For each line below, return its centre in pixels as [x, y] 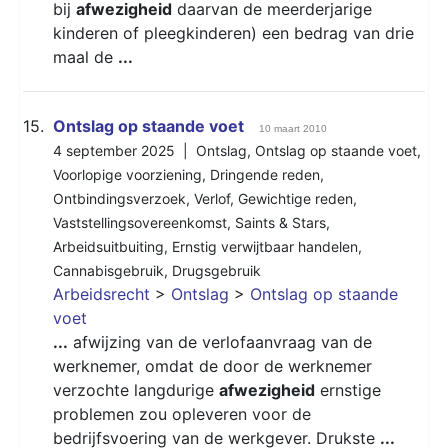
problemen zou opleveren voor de [182, 413]
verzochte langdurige [136, 389]
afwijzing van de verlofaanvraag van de [220, 341]
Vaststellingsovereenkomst [140, 222]
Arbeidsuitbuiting [108, 246]
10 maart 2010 [293, 128]
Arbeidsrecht [101, 293]
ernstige [348, 389]
